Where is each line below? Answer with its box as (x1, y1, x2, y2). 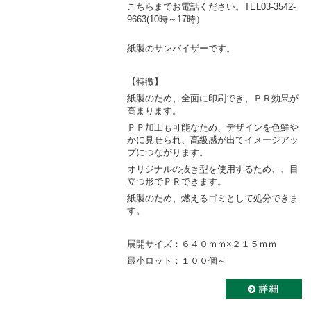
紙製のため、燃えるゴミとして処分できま (127, 192, 299, 203)
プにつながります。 (127, 146, 208, 158)
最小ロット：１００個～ (127, 255, 226, 266)
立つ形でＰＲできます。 (127, 176, 226, 187)
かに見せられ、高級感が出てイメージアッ (127, 134, 299, 145)
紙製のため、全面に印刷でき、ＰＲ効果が (127, 92, 299, 103)
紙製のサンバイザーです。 (127, 42, 235, 53)
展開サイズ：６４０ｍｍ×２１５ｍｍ (127, 238, 277, 249)
